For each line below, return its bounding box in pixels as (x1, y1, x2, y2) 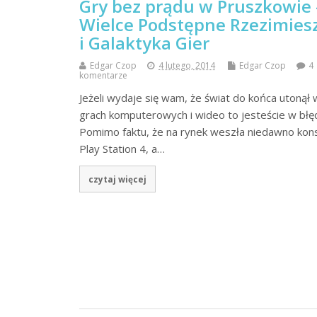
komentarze (79, 69, 127, 82)
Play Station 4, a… (79, 142, 165, 156)
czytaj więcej (88, 173, 146, 185)
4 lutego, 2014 (158, 59, 215, 72)
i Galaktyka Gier (79, 31, 209, 55)
